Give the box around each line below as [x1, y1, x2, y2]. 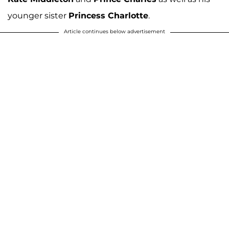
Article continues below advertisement [64, 28, 165, 35]
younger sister [8, 10, 68, 20]
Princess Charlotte [68, 10, 148, 20]
